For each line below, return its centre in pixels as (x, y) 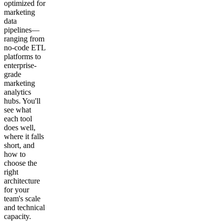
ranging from (24, 38)
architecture (22, 181)
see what (18, 110)
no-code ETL (25, 47)
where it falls (24, 136)
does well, (20, 127)
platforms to (22, 56)
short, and (19, 145)
